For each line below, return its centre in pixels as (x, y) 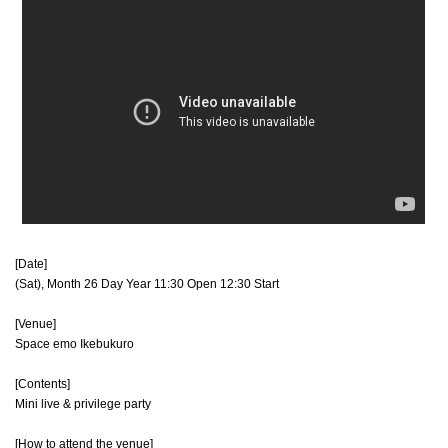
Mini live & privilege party (83, 403)
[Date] (31, 263)
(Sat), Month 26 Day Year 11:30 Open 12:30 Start (147, 283)
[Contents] (42, 383)
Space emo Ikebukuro (74, 343)
